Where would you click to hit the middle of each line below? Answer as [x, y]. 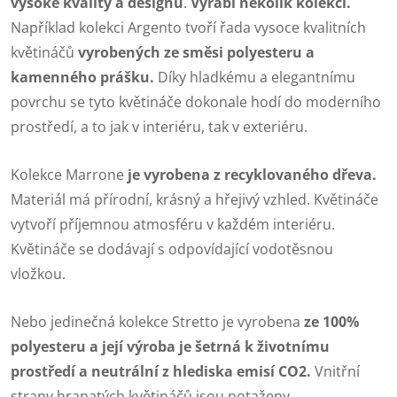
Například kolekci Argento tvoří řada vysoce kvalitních [188, 28]
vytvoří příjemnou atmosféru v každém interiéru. [173, 225]
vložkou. [38, 274]
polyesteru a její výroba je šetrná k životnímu [170, 347]
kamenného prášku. [82, 78]
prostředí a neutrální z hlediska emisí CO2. [163, 372]
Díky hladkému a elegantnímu [255, 78]
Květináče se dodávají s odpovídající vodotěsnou [172, 249]
